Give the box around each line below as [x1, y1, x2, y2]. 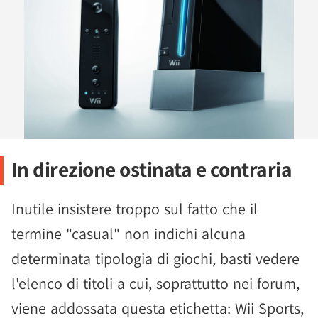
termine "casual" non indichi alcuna [11, 224, 246, 244]
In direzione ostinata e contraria [11, 155, 292, 183]
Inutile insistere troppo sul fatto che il [11, 199, 258, 219]
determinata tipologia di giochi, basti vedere [11, 248, 300, 269]
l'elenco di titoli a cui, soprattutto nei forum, [11, 273, 300, 294]
